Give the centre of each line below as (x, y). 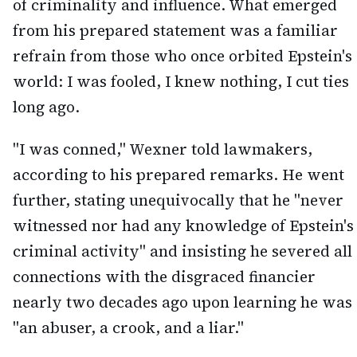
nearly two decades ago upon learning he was (182, 302)
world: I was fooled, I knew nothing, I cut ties (181, 82)
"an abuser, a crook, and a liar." (128, 328)
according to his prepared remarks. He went (178, 175)
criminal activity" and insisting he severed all (182, 251)
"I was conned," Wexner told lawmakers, (163, 149)
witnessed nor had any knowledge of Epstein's (183, 226)
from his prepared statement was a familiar (175, 31)
